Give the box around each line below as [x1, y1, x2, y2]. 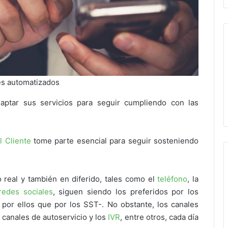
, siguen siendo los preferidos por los [52, 187, 199, 197]
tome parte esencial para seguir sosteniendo [31, 136, 199, 146]
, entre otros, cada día [120, 212, 199, 222]
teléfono [157, 174, 188, 184]
